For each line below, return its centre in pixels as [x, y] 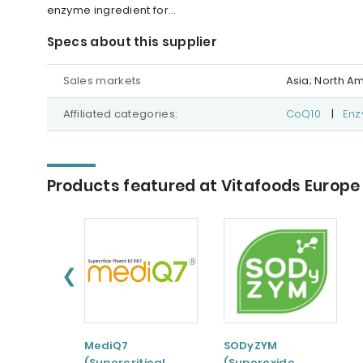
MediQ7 [106, 346]
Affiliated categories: [120, 114]
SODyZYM [250, 346]
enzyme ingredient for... [111, 10]
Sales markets [102, 81]
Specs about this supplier [132, 42]
